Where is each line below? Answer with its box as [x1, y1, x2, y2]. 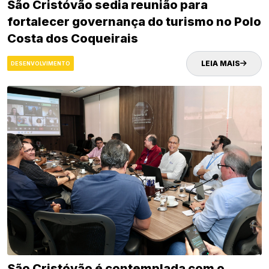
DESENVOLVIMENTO [11, 60, 70, 67]
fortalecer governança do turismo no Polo [7, 14, 261, 29]
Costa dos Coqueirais [7, 31, 138, 46]
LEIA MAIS [201, 58, 240, 68]
